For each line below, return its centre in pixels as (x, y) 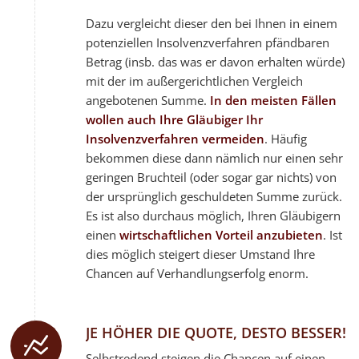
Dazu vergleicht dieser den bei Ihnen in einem (212, 23)
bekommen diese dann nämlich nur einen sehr (215, 157)
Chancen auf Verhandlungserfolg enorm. (198, 273)
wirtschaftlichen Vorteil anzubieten (222, 234)
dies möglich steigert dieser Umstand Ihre (201, 254)
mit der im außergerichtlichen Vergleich (195, 81)
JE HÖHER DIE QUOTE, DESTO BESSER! (216, 332)
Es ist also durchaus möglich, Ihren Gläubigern (214, 215)
